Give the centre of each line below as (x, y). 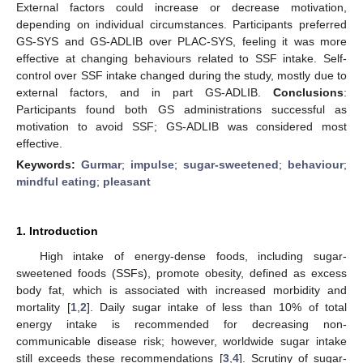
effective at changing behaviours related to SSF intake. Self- (181, 58)
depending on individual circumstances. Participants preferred (181, 24)
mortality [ (43, 307)
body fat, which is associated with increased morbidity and (181, 290)
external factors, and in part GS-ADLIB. (145, 92)
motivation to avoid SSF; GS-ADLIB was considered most (181, 126)
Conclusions (308, 92)
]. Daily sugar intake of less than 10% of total (216, 307)
